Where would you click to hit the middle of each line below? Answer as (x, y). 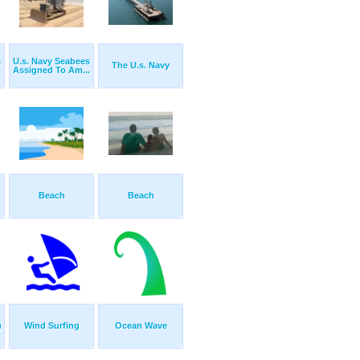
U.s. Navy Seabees (51, 61)
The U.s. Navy (141, 65)
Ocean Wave (141, 326)
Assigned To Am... (51, 70)
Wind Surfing (51, 326)
